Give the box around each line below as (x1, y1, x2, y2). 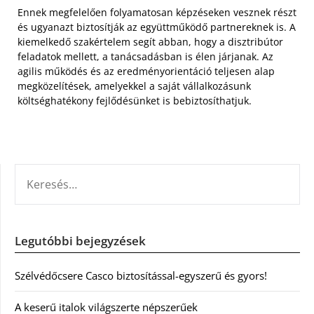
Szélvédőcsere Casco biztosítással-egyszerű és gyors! (15, 268, 267, 282)
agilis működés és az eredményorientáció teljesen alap (18, 64, 275, 78)
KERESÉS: (14, 164, 57, 179)
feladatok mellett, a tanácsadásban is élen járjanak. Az (18, 49, 273, 63)
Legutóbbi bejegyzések (15, 232, 146, 249)
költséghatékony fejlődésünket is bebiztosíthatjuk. (18, 93, 252, 107)
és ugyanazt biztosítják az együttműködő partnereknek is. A (18, 20, 296, 34)
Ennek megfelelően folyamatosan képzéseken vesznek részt (18, 5, 296, 19)
